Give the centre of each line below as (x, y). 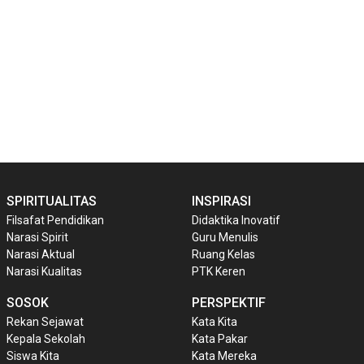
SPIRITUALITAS (52, 201)
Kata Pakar (220, 339)
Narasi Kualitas (44, 272)
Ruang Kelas (223, 255)
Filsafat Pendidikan (55, 221)
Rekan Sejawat (45, 322)
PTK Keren (219, 272)
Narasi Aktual (41, 255)
